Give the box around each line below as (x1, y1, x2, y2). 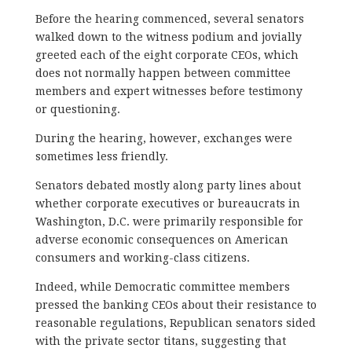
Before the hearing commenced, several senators (35, 12, 304, 25)
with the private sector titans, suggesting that (35, 334, 286, 347)
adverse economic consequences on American (35, 233, 288, 246)
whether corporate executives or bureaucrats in (35, 196, 300, 210)
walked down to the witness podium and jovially (35, 30, 302, 43)
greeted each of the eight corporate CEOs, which (35, 48, 299, 61)
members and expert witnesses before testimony (35, 84, 302, 97)
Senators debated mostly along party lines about (35, 178, 301, 192)
